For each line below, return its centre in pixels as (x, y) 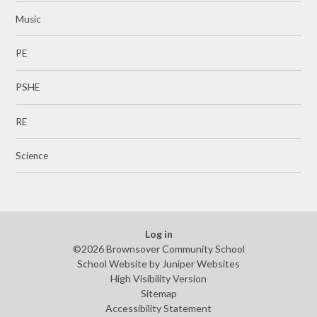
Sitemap (158, 293)
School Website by (120, 263)
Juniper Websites (201, 263)
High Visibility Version (158, 278)
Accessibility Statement (158, 308)
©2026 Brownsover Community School (158, 248)
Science (32, 155)
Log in (158, 234)
